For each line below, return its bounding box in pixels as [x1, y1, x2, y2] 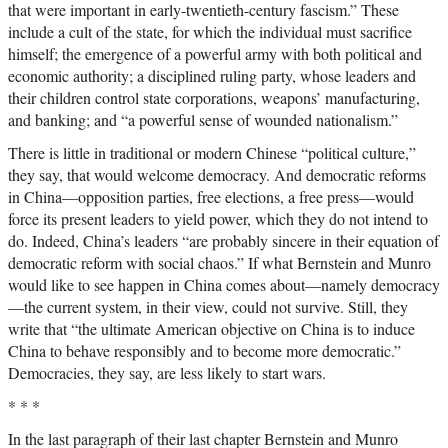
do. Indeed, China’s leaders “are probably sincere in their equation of [8, 230, 439, 252]
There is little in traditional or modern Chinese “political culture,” [8, 142, 416, 164]
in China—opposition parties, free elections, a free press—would [8, 186, 414, 208]
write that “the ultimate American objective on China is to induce [8, 318, 415, 340]
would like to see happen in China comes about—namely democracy [8, 274, 440, 296]
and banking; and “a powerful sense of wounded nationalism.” [8, 109, 398, 131]
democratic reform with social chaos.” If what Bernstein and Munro [8, 252, 431, 274]
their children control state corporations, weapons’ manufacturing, [8, 87, 420, 109]
